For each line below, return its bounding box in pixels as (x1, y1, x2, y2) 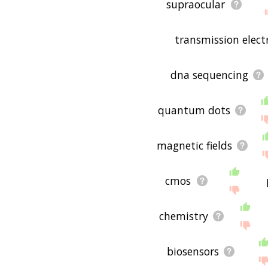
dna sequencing (170, 67, 248, 82)
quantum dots (157, 102, 230, 117)
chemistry (159, 208, 208, 223)
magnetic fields (157, 138, 233, 153)
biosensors (166, 243, 219, 258)
